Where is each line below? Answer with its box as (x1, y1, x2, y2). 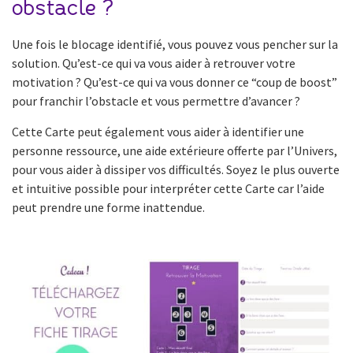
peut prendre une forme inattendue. (12, 199, 205, 215)
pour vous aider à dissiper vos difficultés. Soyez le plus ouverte (12, 161, 340, 177)
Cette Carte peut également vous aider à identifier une (12, 123, 304, 139)
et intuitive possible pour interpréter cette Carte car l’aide (12, 180, 325, 196)
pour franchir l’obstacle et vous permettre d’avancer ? (12, 92, 300, 109)
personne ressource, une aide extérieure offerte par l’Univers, (12, 142, 337, 158)
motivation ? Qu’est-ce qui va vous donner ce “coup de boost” (12, 73, 337, 90)
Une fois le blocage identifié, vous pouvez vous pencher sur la (12, 35, 338, 52)
